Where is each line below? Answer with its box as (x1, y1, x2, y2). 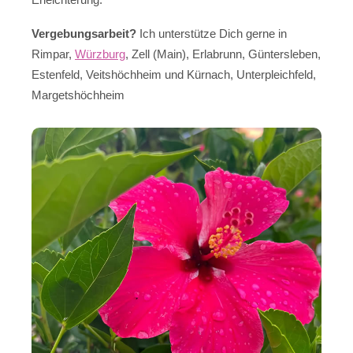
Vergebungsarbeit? (32, 26, 136, 40)
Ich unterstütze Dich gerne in (136, 26, 287, 40)
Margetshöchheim (32, 87, 124, 102)
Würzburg (75, 46, 125, 61)
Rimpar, (32, 46, 75, 61)
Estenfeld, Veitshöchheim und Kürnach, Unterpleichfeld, (32, 67, 316, 81)
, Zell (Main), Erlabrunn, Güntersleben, (125, 46, 321, 61)
